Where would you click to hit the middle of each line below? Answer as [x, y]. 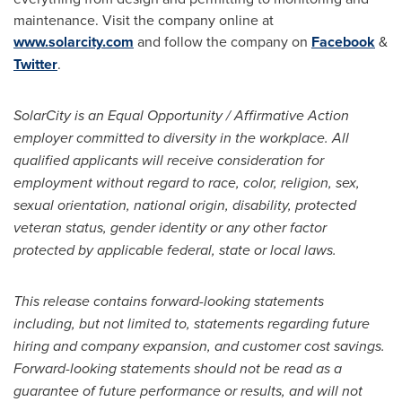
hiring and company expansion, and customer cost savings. [199, 345]
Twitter [35, 64]
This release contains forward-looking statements [169, 301]
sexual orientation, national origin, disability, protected [185, 205]
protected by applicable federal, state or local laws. [177, 249]
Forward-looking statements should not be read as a [178, 368]
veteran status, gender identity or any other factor [170, 227]
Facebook [343, 41]
